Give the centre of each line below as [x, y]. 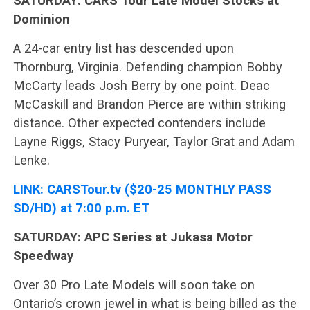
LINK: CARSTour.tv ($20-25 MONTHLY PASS [142, 189]
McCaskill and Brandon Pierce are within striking [149, 104]
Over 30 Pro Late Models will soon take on [134, 284]
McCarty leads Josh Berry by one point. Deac [141, 85]
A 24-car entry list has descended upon [123, 48]
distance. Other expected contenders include [139, 122]
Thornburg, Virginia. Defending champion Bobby [147, 66]
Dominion [41, 19]
